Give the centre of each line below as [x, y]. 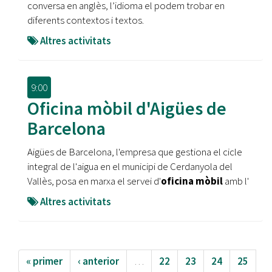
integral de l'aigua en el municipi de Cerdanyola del [130, 166]
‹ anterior [98, 261]
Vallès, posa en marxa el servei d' [94, 181]
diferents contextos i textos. [86, 20]
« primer [44, 261]
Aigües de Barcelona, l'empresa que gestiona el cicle [135, 152]
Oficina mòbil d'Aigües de [127, 108]
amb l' [237, 181]
